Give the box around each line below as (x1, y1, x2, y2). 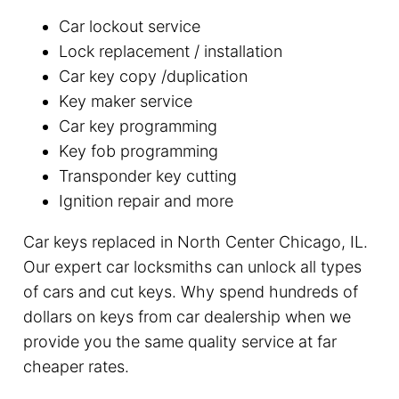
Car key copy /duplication (58, 66, 248, 85)
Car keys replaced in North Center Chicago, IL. (22, 232, 368, 251)
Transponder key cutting (58, 166, 237, 185)
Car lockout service (58, 16, 200, 36)
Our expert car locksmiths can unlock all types (22, 256, 362, 276)
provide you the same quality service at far (22, 331, 337, 351)
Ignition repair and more (58, 191, 233, 210)
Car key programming (58, 116, 217, 135)
